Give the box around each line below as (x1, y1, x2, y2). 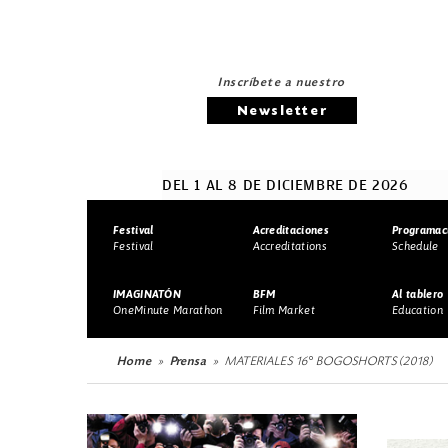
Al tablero (392, 287, 444, 300)
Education (392, 303, 443, 316)
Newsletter (236, 104, 328, 118)
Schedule (392, 239, 439, 252)
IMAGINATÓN (113, 287, 182, 300)
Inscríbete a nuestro (218, 76, 346, 89)
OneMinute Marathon (113, 303, 223, 316)
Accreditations (252, 239, 327, 252)
